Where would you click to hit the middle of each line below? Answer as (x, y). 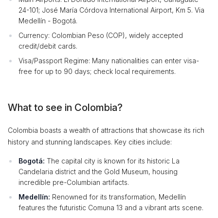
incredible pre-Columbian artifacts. (74, 182)
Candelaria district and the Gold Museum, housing (98, 172)
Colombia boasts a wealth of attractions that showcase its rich (106, 130)
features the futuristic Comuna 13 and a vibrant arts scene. (111, 208)
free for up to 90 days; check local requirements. (97, 71)
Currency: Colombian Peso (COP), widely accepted (101, 35)
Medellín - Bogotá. (48, 21)
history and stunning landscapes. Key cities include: (90, 142)
